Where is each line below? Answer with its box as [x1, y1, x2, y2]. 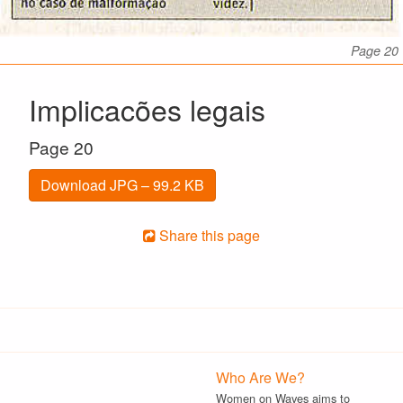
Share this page [156, 224, 260, 246]
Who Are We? [216, 367, 305, 389]
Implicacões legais [29, 87, 265, 130]
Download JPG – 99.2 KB [40, 174, 204, 195]
